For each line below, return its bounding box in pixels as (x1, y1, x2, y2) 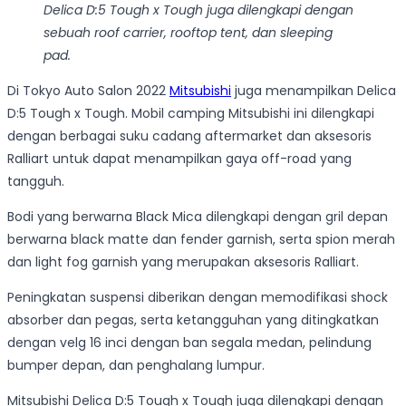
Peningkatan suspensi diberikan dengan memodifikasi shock (7, 288, 388, 307)
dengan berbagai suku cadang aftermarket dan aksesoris (7, 127, 372, 146)
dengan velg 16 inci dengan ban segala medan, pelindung (7, 333, 372, 353)
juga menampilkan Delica (231, 82, 396, 101)
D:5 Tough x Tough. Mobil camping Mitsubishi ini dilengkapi (7, 104, 374, 123)
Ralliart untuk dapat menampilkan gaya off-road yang (7, 150, 352, 169)
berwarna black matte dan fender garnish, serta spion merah (7, 230, 395, 249)
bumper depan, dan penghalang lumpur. (7, 356, 265, 375)
